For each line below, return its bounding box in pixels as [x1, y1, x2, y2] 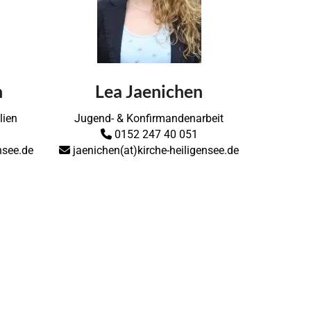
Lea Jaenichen [95, 80, 203, 101]
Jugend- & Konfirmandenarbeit [74, 111, 224, 125]
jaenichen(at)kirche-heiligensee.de [70, 143, 239, 157]
